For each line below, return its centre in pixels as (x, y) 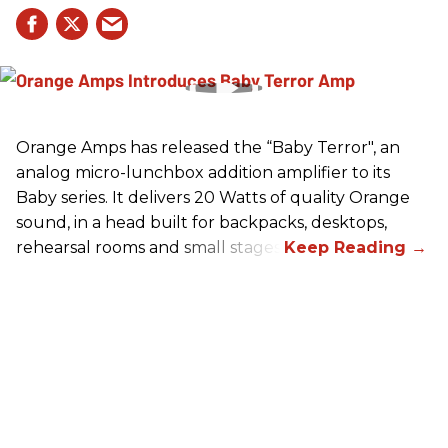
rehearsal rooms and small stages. (150, 247)
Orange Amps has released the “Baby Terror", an (208, 147)
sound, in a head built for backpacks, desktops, (201, 222)
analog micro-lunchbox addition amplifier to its (203, 172)
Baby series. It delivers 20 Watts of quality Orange (213, 197)
